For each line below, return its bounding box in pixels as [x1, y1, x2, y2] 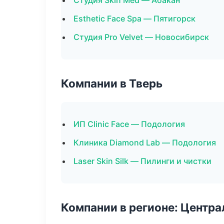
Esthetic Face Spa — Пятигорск [73, 13, 195, 23]
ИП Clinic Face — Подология [73, 119, 185, 129]
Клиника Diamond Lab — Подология [73, 137, 216, 147]
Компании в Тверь [61, 76, 162, 90]
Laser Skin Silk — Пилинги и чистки [73, 156, 211, 166]
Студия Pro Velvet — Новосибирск [73, 32, 209, 42]
